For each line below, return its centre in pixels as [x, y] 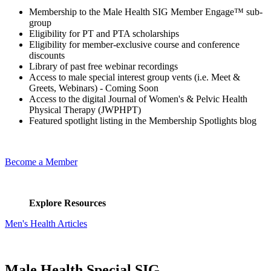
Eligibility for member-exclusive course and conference [134, 44]
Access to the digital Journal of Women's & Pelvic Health [138, 99]
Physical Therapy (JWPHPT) [85, 109]
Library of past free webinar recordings [103, 66]
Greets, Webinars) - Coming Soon [94, 88]
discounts [47, 55]
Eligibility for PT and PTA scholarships [104, 33]
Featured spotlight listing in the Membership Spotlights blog [143, 120]
